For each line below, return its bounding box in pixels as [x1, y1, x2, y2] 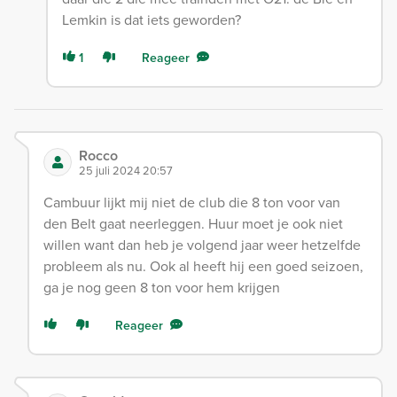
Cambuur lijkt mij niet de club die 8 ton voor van [43, 192, 340, 213]
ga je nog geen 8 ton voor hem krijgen [43, 277, 280, 298]
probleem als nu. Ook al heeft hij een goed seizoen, [43, 256, 363, 276]
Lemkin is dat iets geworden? [61, 10, 241, 30]
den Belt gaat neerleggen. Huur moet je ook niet [43, 214, 343, 234]
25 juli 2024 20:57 [79, 162, 173, 179]
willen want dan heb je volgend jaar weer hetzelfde [43, 235, 361, 255]
